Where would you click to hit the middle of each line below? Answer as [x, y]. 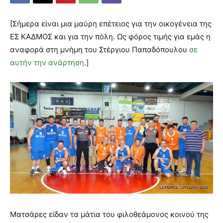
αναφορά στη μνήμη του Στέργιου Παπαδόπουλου [100, 50]
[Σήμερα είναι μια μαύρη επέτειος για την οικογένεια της [111, 24]
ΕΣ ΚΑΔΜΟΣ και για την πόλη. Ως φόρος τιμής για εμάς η [110, 37]
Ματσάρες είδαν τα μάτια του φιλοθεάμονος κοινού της [109, 214]
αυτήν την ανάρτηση [47, 62]
